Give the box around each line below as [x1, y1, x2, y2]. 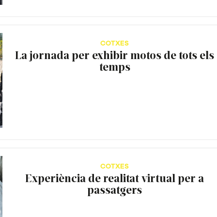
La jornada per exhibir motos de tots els [15, 48, 215, 62]
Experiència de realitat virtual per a [25, 170, 204, 185]
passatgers [87, 182, 142, 196]
